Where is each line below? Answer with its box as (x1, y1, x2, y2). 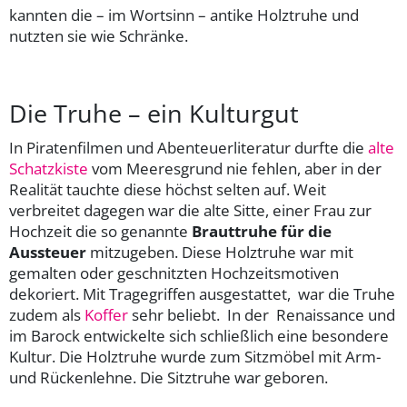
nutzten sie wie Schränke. (9, 25, 188, 47)
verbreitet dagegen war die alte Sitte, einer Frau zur (9, 200, 372, 222)
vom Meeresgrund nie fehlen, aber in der (92, 158, 382, 180)
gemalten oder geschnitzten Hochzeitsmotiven (9, 263, 339, 284)
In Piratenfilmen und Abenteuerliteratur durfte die (9, 137, 368, 159)
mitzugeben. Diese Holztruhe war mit (86, 242, 353, 263)
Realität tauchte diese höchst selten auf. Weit (9, 179, 326, 201)
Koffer (84, 304, 128, 326)
